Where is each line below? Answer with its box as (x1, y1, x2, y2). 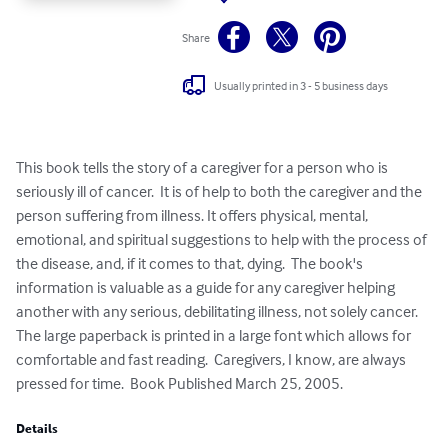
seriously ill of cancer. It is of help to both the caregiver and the (16, 181, 425, 202)
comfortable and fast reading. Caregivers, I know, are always (16, 349, 409, 370)
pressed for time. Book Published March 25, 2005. (16, 373, 343, 394)
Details (16, 422, 58, 437)
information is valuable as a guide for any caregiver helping (16, 277, 398, 298)
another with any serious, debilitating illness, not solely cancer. (16, 301, 424, 322)
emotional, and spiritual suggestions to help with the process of (16, 229, 430, 250)
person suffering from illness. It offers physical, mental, (16, 205, 371, 226)
